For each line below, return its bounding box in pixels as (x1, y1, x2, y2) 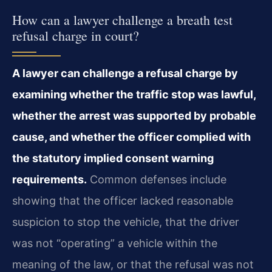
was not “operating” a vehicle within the (12, 236, 217, 250)
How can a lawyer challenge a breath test (12, 10, 233, 29)
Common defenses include (87, 172, 226, 186)
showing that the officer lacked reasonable (12, 194, 233, 207)
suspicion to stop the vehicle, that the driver (12, 215, 239, 228)
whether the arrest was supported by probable (12, 109, 256, 122)
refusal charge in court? (12, 26, 139, 44)
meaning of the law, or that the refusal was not (12, 257, 254, 271)
